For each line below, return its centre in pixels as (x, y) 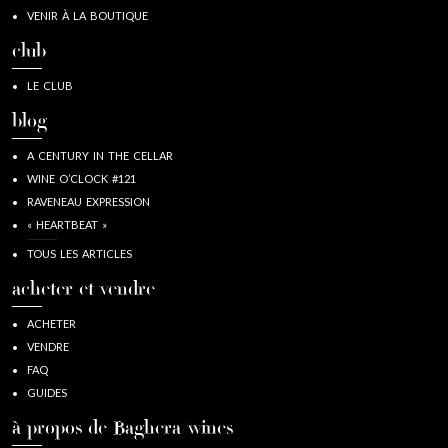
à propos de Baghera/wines (122, 429)
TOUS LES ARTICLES (79, 253)
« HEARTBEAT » (67, 224)
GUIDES (47, 392)
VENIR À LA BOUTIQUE (87, 15)
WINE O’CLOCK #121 (81, 178)
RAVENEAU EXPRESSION (88, 201)
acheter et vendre (83, 290)
